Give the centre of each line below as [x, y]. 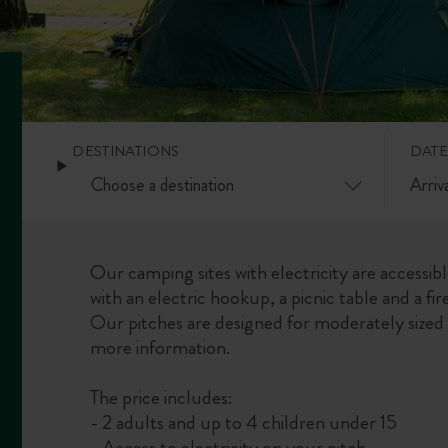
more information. [159, 348]
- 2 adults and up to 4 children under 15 [243, 423]
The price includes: [161, 398]
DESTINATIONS [126, 151]
